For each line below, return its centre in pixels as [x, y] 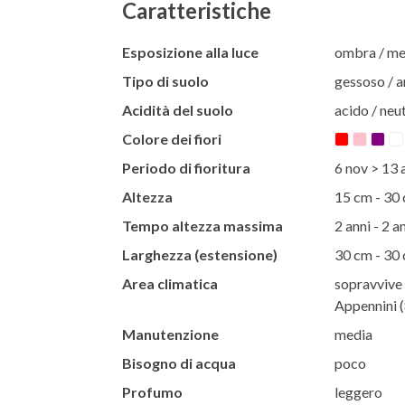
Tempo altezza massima [202, 225]
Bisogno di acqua [179, 363]
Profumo [152, 391]
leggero [358, 391]
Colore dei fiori [171, 138]
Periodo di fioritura [186, 167]
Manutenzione [170, 334]
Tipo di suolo [165, 80]
